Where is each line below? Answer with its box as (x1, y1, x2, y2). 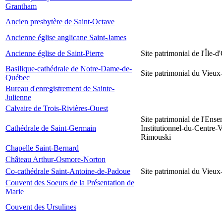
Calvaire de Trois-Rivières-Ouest (5, 104, 108, 112)
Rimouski (141, 133, 171, 141)
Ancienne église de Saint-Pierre (5, 49, 104, 57)
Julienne (5, 93, 31, 102)
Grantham (5, 2, 37, 10)
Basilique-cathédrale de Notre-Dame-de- (5, 64, 132, 73)
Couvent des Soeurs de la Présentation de (5, 178, 134, 187)
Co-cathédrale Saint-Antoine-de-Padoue (5, 167, 130, 175)
